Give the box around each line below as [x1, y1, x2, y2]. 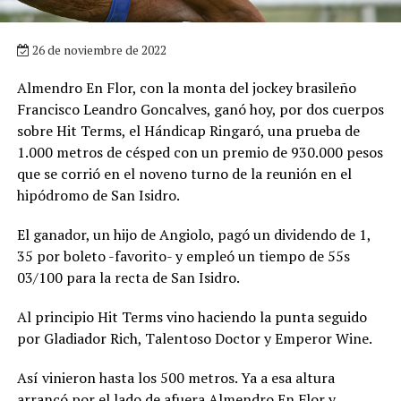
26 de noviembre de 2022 [29, 40, 166, 58]
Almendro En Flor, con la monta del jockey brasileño [16, 77, 356, 98]
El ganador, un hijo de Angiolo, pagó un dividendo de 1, [16, 224, 371, 244]
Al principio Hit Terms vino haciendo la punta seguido [16, 306, 367, 327]
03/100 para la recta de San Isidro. [16, 267, 240, 287]
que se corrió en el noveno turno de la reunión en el [16, 163, 352, 183]
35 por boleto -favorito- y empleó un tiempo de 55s [16, 245, 350, 266]
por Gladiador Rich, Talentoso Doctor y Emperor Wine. [16, 328, 372, 348]
